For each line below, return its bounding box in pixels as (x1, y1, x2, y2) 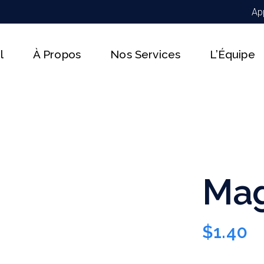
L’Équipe (210, 47, 255, 61)
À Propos (32, 47, 81, 61)
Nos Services (110, 47, 181, 61)
